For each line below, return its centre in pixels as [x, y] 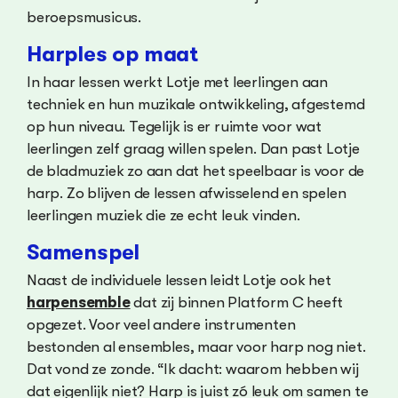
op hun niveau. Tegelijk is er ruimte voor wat [174, 126]
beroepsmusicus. [84, 17]
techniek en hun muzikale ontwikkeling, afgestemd [196, 104]
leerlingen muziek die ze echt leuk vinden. [163, 215]
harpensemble [79, 302]
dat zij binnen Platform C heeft [237, 302]
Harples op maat [112, 54]
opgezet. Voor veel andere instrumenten [161, 324]
